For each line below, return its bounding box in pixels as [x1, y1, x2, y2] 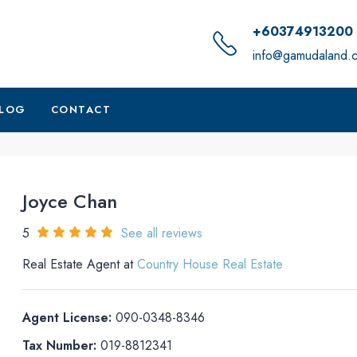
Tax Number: [22, 336, 97, 355]
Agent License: [22, 308, 112, 327]
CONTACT [50, 102, 111, 117]
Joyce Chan [22, 187, 118, 215]
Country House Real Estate [137, 255, 284, 273]
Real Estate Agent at [22, 255, 138, 273]
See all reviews [121, 224, 203, 242]
